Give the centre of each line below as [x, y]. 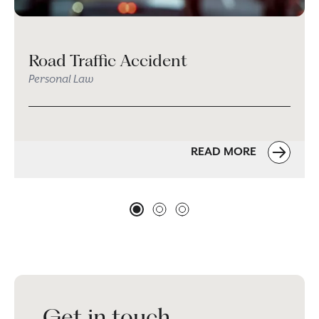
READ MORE [225, 152]
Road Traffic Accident [108, 61]
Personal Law [61, 79]
